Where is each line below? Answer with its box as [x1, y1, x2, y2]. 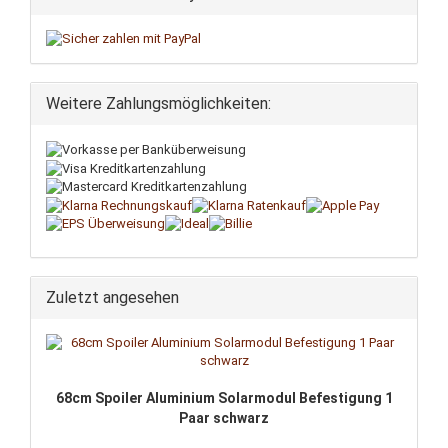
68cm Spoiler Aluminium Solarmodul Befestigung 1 [55, 390, 393, 407]
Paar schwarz [179, 410, 269, 427]
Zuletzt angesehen [46, 288, 179, 308]
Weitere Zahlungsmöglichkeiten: [46, 94, 271, 114]
